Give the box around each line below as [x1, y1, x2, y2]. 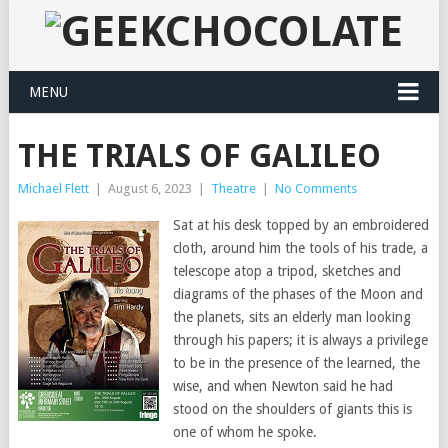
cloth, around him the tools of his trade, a [172, 240, 428, 256]
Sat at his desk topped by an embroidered [172, 217, 429, 233]
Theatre [210, 181, 256, 196]
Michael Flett [17, 181, 89, 196]
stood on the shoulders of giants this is [172, 401, 412, 417]
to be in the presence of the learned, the [172, 355, 420, 371]
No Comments [274, 181, 357, 196]
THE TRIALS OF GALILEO [17, 137, 381, 175]
